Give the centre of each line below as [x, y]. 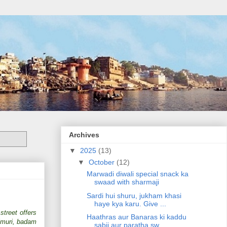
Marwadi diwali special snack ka [137, 174]
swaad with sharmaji [126, 182]
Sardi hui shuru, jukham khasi [134, 195]
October [102, 162]
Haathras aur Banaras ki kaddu [136, 217]
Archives [84, 135]
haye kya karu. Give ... [130, 203]
